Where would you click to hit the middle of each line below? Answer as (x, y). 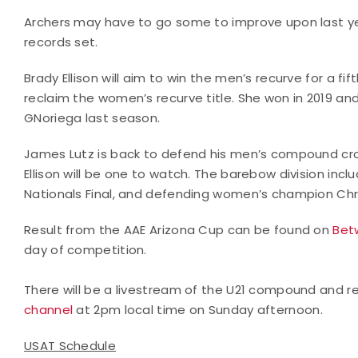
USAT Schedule (70, 345)
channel (49, 309)
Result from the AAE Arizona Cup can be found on (179, 229)
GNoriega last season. (92, 117)
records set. (61, 42)
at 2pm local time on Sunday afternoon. (198, 309)
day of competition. (86, 249)
